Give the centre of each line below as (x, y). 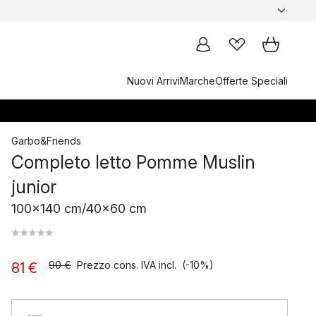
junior (34, 187)
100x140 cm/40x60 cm (79, 208)
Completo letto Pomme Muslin (133, 162)
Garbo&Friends (46, 141)
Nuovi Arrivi (153, 81)
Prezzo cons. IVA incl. (127, 265)
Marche (197, 81)
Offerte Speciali (251, 81)
